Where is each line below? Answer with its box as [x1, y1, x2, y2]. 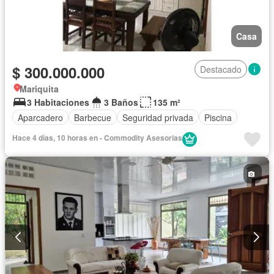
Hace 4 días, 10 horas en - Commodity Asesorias [12, 132, 182, 144]
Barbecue [74, 111, 111, 124]
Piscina [204, 111, 232, 124]
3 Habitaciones [27, 96, 89, 109]
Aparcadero [18, 111, 63, 124]
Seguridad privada [122, 111, 193, 124]
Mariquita [20, 83, 59, 95]
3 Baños [104, 96, 138, 109]
